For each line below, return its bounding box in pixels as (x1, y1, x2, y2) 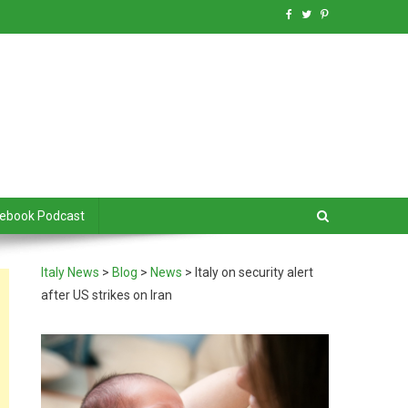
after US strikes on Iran (41, 288, 173, 302)
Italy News (41, 265, 100, 280)
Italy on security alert (195, 265, 314, 280)
